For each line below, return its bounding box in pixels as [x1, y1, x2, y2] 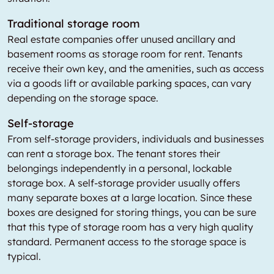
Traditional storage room [7, 17, 140, 31]
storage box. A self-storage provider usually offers [7, 177, 240, 189]
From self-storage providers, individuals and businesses [7, 133, 264, 145]
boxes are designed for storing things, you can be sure [7, 206, 256, 218]
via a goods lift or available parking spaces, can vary [7, 77, 251, 89]
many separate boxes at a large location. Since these [7, 191, 252, 204]
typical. [7, 250, 41, 262]
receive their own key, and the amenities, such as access [7, 62, 264, 75]
